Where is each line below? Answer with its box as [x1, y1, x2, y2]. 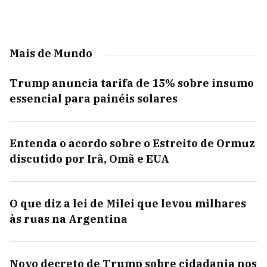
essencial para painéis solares [10, 92, 178, 105]
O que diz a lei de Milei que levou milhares [10, 197, 246, 210]
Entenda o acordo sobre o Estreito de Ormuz [10, 136, 255, 150]
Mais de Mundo [10, 46, 92, 60]
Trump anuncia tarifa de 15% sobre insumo [10, 76, 254, 90]
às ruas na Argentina [10, 212, 128, 226]
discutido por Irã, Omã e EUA [10, 152, 169, 166]
